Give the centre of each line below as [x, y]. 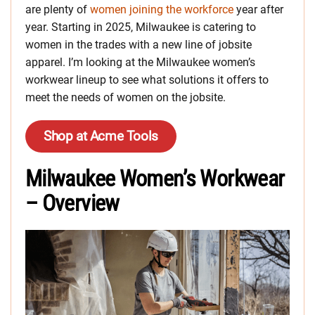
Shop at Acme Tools [101, 136]
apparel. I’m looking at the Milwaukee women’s [140, 63]
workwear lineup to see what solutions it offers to [147, 80]
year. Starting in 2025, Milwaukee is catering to [141, 27]
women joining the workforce [162, 10]
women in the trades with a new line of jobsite [139, 45]
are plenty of [58, 10]
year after [258, 10]
